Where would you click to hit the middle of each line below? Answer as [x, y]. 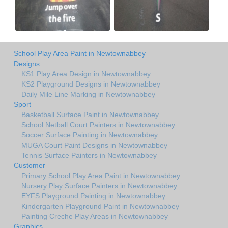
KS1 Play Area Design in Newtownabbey [86, 74]
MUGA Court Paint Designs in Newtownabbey [94, 145]
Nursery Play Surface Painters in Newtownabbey [99, 186]
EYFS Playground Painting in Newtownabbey [93, 196]
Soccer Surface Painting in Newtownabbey [90, 135]
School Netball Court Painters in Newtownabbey [98, 124]
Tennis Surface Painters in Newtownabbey [89, 155]
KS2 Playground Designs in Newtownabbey [91, 84]
